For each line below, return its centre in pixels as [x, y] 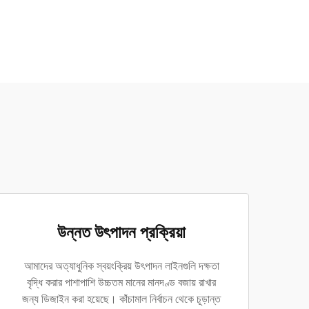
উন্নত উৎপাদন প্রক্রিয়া [121, 232]
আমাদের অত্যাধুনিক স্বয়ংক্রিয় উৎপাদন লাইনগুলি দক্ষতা [121, 266]
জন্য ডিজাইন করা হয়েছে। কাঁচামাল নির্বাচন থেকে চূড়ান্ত [121, 299]
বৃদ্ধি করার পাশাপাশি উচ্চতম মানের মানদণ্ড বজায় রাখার [121, 282]
